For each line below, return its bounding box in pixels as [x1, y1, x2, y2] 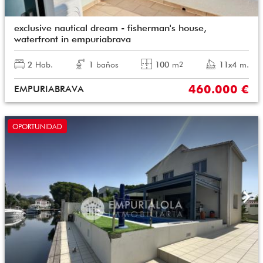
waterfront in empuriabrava [14, 33, 131, 45]
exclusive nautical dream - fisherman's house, [14, 22, 207, 33]
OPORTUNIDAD [12, 122, 62, 131]
